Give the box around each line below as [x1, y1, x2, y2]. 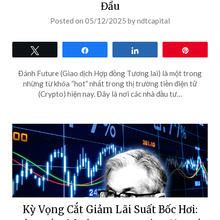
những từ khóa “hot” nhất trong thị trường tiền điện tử [23, 79, 197, 88]
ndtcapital [137, 16, 170, 25]
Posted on [50, 16, 85, 25]
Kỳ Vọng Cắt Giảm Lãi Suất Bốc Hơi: [23, 203, 197, 216]
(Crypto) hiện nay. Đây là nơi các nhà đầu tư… [38, 89, 182, 98]
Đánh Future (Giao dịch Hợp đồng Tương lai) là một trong [18, 69, 202, 78]
